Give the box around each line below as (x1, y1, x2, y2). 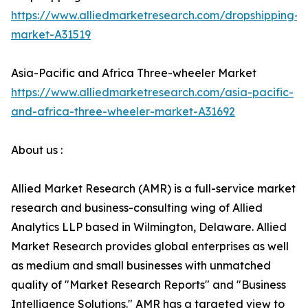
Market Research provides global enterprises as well (11, 239, 289, 253)
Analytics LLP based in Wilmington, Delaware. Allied (11, 220, 287, 234)
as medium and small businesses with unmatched (11, 258, 271, 272)
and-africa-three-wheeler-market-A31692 (11, 104, 235, 118)
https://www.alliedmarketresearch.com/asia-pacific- (11, 85, 294, 99)
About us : (11, 143, 63, 157)
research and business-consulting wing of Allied (11, 201, 263, 214)
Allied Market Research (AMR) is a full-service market (11, 181, 296, 195)
